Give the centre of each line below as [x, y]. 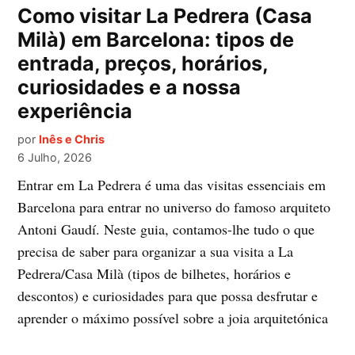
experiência [75, 111]
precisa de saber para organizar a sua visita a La [156, 252]
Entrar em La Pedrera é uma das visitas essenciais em [172, 185]
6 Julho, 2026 [55, 158]
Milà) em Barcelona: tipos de [156, 40]
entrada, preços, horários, [143, 64]
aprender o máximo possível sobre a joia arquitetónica [173, 318]
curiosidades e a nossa [130, 88]
